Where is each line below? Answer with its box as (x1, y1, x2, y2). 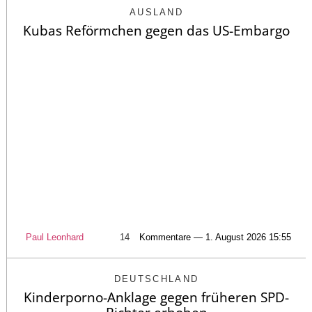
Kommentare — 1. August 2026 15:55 (139, 232, 291, 243)
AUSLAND (129, 6, 184, 17)
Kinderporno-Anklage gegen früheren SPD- (24, 288, 289, 307)
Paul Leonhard (25, 232, 84, 243)
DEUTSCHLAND (114, 274, 199, 285)
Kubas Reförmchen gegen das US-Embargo (23, 21, 290, 40)
